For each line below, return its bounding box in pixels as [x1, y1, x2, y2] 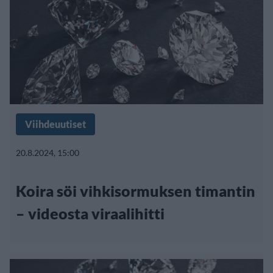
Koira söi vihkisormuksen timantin [16, 182, 255, 200]
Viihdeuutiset [25, 118, 86, 130]
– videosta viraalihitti [16, 204, 165, 223]
